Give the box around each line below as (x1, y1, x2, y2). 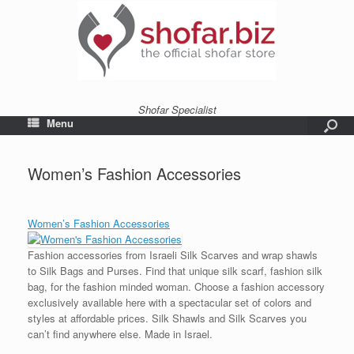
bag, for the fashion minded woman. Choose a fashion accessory (28, 279, 325, 294)
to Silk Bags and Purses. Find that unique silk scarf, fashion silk (28, 263, 322, 278)
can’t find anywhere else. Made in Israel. (28, 326, 213, 341)
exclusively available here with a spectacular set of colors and (28, 295, 311, 310)
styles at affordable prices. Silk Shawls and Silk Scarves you (28, 311, 307, 326)
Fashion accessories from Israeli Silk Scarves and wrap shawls (28, 247, 318, 262)
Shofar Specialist (137, 102, 217, 117)
